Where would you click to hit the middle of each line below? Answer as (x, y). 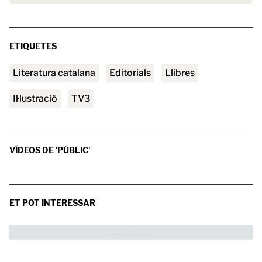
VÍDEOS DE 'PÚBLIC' (50, 150)
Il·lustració (37, 99)
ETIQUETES (33, 46)
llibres (183, 73)
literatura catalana (57, 73)
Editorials (133, 73)
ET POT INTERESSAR (52, 203)
